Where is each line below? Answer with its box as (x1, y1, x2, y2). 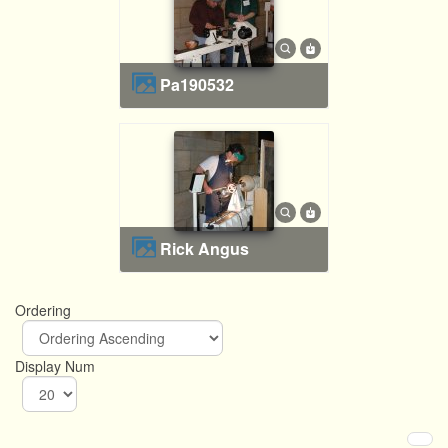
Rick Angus (172, 237, 250, 261)
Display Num (15, 355, 99, 376)
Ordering (15, 299, 75, 320)
